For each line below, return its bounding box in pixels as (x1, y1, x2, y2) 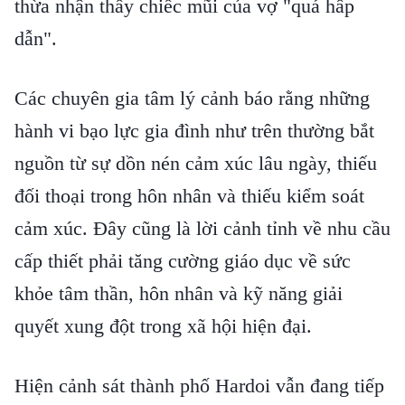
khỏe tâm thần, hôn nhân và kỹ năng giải (14, 282, 343, 305)
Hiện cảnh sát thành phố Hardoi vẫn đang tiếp (14, 374, 384, 397)
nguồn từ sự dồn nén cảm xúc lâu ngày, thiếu (14, 152, 377, 174)
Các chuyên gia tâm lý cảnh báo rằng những (14, 87, 370, 109)
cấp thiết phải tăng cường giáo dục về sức (14, 250, 351, 272)
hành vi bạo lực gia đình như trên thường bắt (14, 119, 374, 142)
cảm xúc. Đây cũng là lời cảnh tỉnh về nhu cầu (14, 217, 391, 240)
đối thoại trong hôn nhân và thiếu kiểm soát (14, 184, 364, 207)
